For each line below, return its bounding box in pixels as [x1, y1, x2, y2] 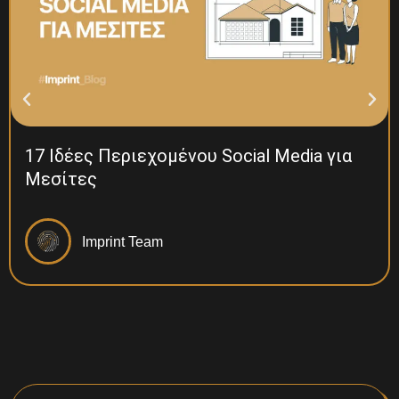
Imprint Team [82, 233, 163, 249]
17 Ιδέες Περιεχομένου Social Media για [25, 145, 352, 167]
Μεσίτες [25, 168, 97, 191]
